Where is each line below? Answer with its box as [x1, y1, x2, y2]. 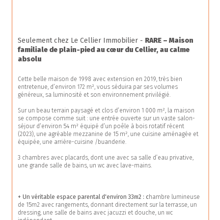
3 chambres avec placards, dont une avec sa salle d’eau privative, [18, 154, 195, 162]
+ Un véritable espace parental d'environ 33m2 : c [18, 193, 149, 201]
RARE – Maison [145, 36, 195, 45]
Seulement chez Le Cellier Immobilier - [18, 36, 145, 45]
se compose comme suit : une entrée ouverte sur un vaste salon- [18, 115, 195, 122]
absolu [18, 55, 41, 64]
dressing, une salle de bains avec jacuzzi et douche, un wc [18, 209, 174, 217]
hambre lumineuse [149, 193, 201, 201]
